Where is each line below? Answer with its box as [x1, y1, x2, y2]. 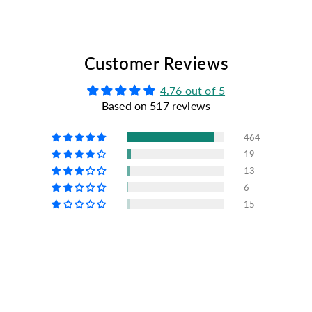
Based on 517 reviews [101, 99, 211, 112]
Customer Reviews [84, 53, 228, 73]
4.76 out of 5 [159, 84, 226, 97]
